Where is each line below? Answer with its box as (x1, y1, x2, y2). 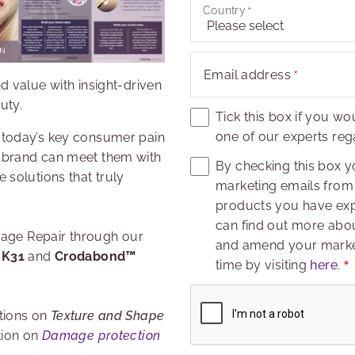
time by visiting (216, 258, 311, 273)
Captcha (189, 286, 241, 301)
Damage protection (41, 327, 161, 343)
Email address (204, 67, 291, 82)
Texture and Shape (50, 307, 165, 323)
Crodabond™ (54, 248, 136, 264)
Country (203, 4, 246, 17)
